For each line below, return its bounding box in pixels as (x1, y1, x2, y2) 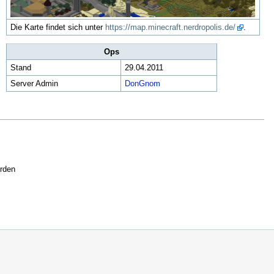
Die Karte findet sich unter (10, 23, 105, 32)
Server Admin (10, 79, 58, 89)
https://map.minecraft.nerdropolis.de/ (105, 23, 235, 32)
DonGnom (124, 79, 160, 89)
